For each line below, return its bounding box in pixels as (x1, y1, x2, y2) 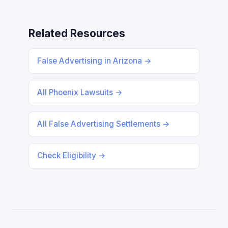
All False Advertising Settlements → (37, 119, 170, 129)
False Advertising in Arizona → (37, 56, 152, 66)
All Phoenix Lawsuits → (37, 88, 123, 97)
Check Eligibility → (37, 151, 106, 160)
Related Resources (28, 27, 125, 40)
